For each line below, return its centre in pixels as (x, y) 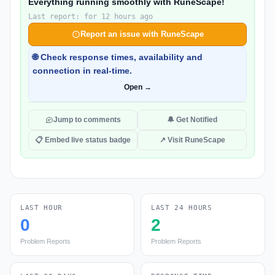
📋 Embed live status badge (83, 140)
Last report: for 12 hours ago (91, 17)
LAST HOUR (41, 208)
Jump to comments (87, 120)
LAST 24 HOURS (182, 208)
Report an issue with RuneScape (142, 34)
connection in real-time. (82, 71)
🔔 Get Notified (192, 120)
